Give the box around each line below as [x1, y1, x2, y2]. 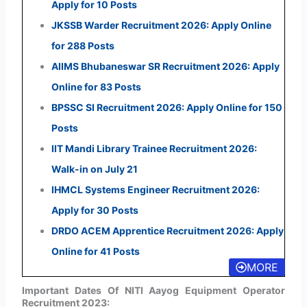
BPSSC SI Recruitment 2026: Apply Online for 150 [51, 101, 282, 113]
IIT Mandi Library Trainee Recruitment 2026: [51, 142, 257, 154]
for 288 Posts [51, 39, 114, 51]
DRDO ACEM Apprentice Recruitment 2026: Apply [51, 224, 284, 236]
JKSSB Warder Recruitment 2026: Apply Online [51, 19, 271, 31]
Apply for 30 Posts [51, 204, 138, 216]
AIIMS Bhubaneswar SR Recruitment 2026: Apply [51, 60, 280, 72]
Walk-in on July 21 [51, 162, 138, 175]
